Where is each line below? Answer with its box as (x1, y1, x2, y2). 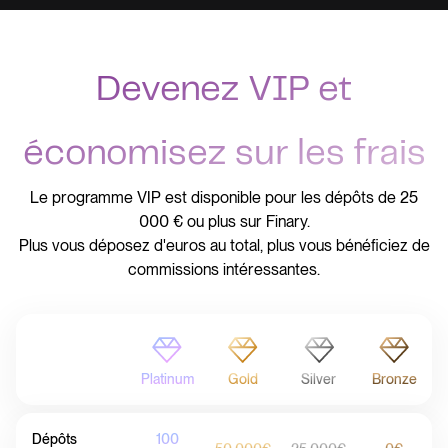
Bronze (371, 371, 417, 388)
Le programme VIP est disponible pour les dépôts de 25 (30, 188, 418, 208)
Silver (301, 371, 337, 388)
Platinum (140, 371, 194, 388)
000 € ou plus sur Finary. (138, 212, 310, 232)
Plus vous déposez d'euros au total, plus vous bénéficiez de (18, 236, 430, 256)
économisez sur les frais (22, 137, 426, 172)
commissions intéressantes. (128, 260, 320, 280)
